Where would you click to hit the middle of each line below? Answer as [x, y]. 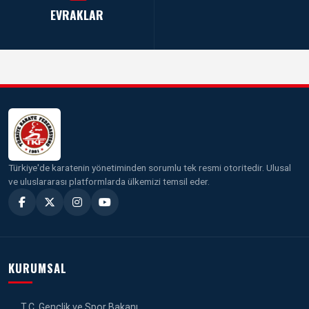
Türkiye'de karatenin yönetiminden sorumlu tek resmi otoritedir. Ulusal [150, 167]
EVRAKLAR [77, 14]
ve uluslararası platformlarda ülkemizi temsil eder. [109, 181]
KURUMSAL [38, 268]
